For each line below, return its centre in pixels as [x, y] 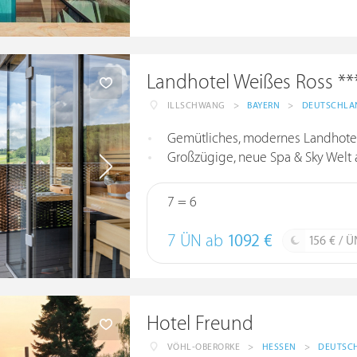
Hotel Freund [200, 324]
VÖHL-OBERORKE [204, 347]
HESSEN [279, 347]
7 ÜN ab [197, 241]
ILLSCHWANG [196, 106]
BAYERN [264, 106]
